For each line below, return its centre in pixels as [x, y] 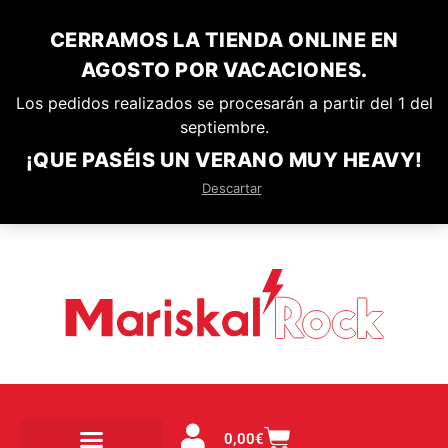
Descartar [231, 188]
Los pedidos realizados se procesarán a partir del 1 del [224, 103]
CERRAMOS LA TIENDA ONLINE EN [224, 40]
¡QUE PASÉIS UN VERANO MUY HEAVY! [224, 160]
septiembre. [224, 127]
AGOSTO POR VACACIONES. [224, 70]
